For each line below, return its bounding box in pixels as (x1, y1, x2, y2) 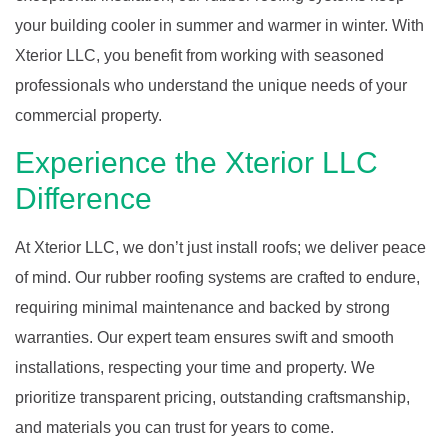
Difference (15, 182, 152, 215)
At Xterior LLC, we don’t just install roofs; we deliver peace (15, 239, 426, 256)
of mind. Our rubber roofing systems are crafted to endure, (15, 269, 420, 286)
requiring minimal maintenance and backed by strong (15, 299, 390, 316)
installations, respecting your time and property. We (15, 359, 375, 376)
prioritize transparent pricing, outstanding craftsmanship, (15, 389, 410, 406)
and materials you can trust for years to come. (15, 419, 334, 436)
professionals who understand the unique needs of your (15, 76, 407, 94)
